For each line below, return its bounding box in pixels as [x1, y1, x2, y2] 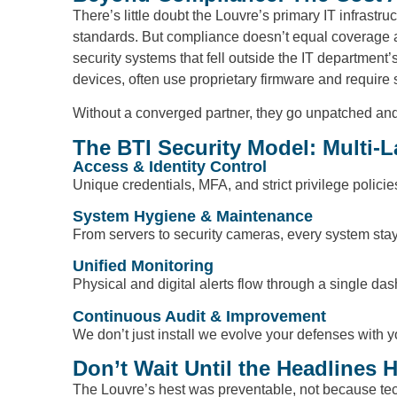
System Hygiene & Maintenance [73, 206, 313, 225]
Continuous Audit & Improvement [73, 307, 326, 325]
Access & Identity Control [73, 157, 267, 175]
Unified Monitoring [73, 257, 214, 276]
